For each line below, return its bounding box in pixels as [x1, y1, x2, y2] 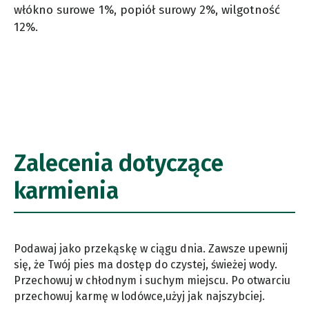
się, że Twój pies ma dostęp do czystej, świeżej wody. [14, 257, 277, 271]
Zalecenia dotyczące [14, 148, 223, 177]
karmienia [14, 176, 119, 205]
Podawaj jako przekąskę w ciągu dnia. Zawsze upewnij [14, 241, 288, 255]
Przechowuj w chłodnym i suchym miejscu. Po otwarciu [14, 273, 290, 287]
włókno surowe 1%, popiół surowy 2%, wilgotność [14, 2, 280, 17]
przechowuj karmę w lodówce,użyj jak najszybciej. [14, 289, 265, 303]
